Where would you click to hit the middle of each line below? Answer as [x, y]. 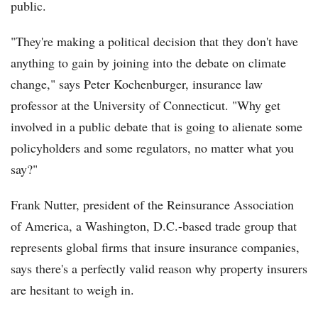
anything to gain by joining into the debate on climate [148, 63]
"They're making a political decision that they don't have [154, 42]
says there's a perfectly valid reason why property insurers [159, 269]
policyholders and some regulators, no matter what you [152, 148]
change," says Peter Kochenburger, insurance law [137, 84]
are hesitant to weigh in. [72, 290]
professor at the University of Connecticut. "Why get [146, 105]
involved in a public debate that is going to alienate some [157, 127]
